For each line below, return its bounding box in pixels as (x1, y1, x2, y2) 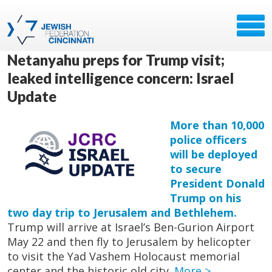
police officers (170, 132, 246, 147)
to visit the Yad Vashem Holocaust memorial (7, 249, 240, 263)
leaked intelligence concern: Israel (7, 69, 234, 87)
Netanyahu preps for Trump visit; (7, 51, 225, 69)
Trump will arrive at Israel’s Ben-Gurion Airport (7, 220, 254, 234)
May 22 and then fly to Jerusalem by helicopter (7, 234, 251, 249)
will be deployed (170, 147, 257, 161)
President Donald (170, 176, 265, 191)
